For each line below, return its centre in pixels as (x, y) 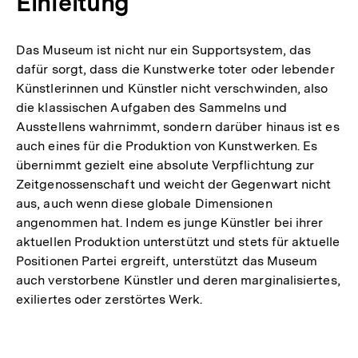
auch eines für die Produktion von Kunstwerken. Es (167, 145)
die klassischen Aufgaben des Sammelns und (151, 107)
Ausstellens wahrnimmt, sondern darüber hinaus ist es (178, 126)
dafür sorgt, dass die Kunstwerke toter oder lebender (175, 69)
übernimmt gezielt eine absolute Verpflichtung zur (165, 165)
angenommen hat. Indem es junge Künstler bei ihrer (170, 222)
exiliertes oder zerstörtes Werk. (109, 299)
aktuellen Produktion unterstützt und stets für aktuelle (178, 241)
